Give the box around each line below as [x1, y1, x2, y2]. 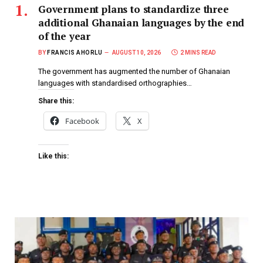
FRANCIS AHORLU [47, 49, 102, 56]
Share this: [38, 96, 74, 105]
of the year [38, 29, 91, 43]
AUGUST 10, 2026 [112, 49, 161, 56]
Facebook [65, 115, 99, 126]
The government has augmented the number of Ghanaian [38, 66, 230, 76]
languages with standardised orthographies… [38, 78, 192, 87]
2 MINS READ [180, 49, 215, 56]
